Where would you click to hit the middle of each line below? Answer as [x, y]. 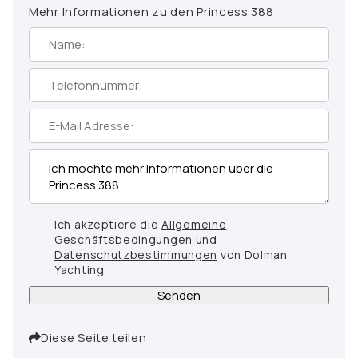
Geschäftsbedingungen [123, 239]
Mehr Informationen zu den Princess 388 [151, 11]
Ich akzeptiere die [108, 224]
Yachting [80, 269]
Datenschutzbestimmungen [136, 254]
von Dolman [253, 254]
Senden [179, 295]
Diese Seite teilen [94, 337]
